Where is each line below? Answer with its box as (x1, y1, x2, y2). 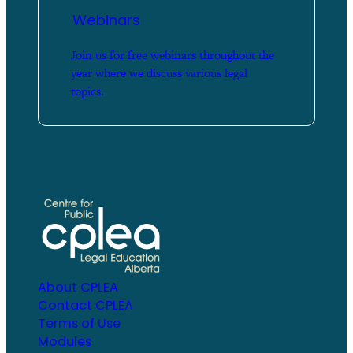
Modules (38, 333, 91, 351)
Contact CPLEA (38, 296, 133, 315)
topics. (70, 82, 104, 99)
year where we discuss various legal (70, 64, 247, 81)
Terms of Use (38, 314, 121, 333)
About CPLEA (38, 278, 118, 297)
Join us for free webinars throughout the (70, 46, 274, 63)
